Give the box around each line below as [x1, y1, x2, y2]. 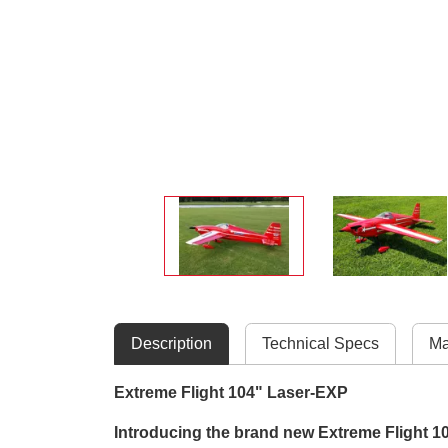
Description [131, 334, 212, 352]
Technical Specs [262, 334, 379, 352]
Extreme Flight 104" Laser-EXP [114, 383, 348, 401]
